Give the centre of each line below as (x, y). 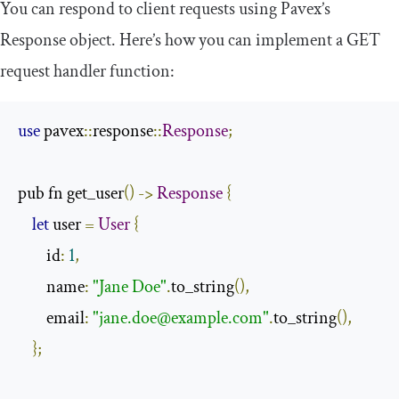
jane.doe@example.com (181, 318)
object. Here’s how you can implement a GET (223, 40)
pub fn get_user (71, 193)
